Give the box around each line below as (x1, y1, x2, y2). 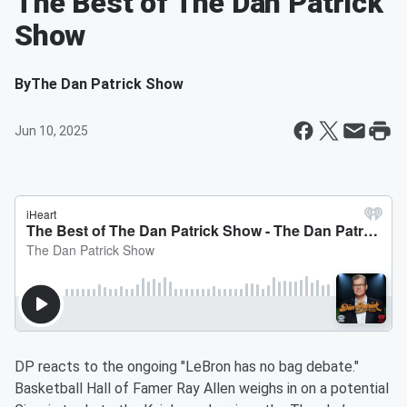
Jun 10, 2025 (15, 124, 88, 138)
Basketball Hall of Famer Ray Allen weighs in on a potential (15, 380, 389, 397)
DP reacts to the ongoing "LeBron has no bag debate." (15, 358, 359, 375)
